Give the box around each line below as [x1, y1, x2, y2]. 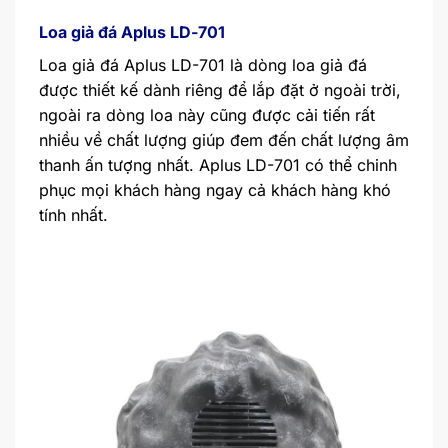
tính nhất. [39, 205, 108, 226]
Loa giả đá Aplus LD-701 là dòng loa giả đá [39, 55, 367, 76]
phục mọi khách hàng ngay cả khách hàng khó [39, 180, 391, 201]
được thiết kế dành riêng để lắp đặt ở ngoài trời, [39, 80, 401, 101]
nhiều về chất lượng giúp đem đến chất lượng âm [39, 130, 409, 151]
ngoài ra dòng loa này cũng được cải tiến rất [39, 105, 375, 126]
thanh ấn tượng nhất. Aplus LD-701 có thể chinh [39, 155, 397, 176]
